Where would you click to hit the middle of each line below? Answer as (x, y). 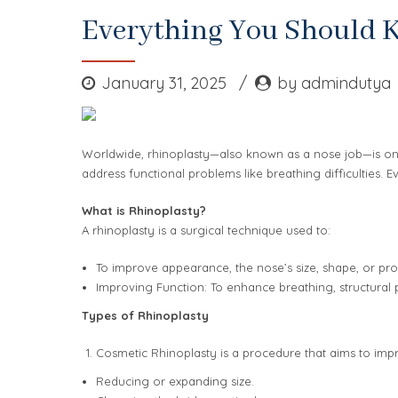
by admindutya (334, 83)
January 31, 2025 (166, 83)
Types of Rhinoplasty (145, 315)
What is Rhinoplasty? (144, 211)
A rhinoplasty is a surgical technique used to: (206, 230)
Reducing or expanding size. (175, 381)
